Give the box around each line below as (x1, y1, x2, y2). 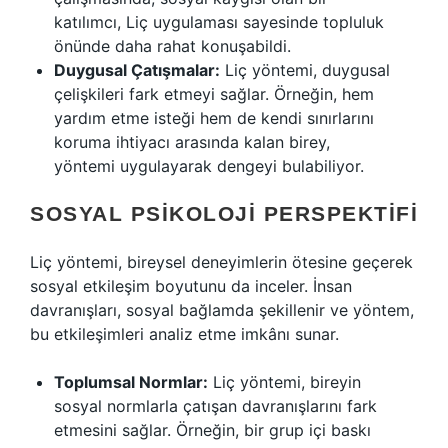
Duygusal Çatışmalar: (54, 60, 220, 80)
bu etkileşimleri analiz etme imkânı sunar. (30, 324, 339, 344)
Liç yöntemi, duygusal (220, 60, 390, 80)
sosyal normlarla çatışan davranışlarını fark (54, 396, 377, 416)
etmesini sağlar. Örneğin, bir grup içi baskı (54, 420, 371, 440)
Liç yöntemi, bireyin (208, 372, 361, 392)
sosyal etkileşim (30, 276, 150, 296)
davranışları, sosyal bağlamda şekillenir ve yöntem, (30, 300, 414, 320)
